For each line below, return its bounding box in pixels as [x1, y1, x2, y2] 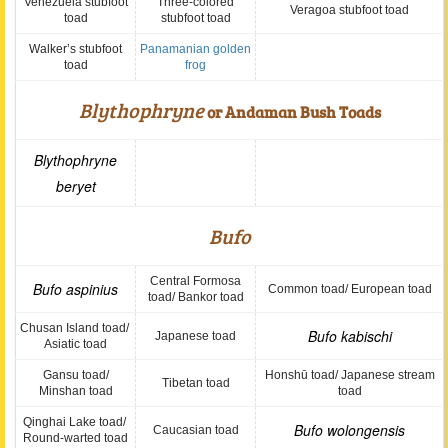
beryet [55, 176, 96, 196]
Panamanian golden [140, 42, 251, 56]
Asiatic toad [44, 337, 107, 351]
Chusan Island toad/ [19, 321, 132, 335]
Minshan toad [38, 384, 113, 398]
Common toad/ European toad [267, 282, 432, 296]
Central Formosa [150, 274, 241, 288]
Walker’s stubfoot [29, 42, 122, 56]
